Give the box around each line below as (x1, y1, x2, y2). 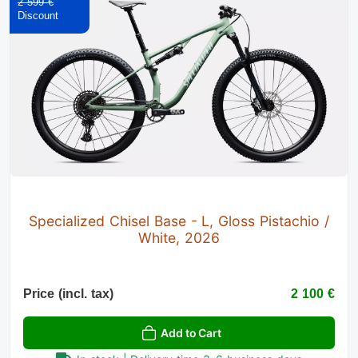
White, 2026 (138, 229, 220, 247)
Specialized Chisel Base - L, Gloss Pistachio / (29, 213, 329, 230)
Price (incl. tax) (23, 287, 113, 301)
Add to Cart (161, 326, 221, 340)
